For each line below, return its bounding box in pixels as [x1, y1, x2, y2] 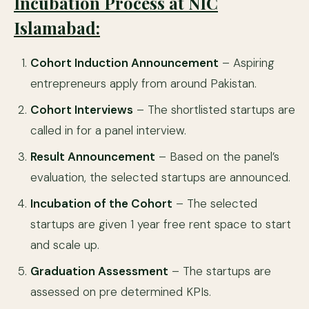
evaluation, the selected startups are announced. [30, 170, 290, 185]
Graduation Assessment [30, 263, 168, 279]
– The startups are [168, 263, 271, 279]
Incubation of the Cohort [30, 196, 172, 211]
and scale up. [30, 237, 99, 252]
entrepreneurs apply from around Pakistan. [30, 76, 257, 91]
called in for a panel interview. [30, 123, 186, 138]
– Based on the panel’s [155, 149, 279, 164]
